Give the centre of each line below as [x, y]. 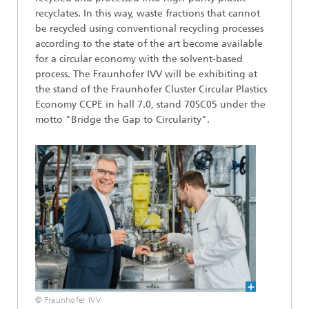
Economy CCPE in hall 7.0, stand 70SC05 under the [150, 104]
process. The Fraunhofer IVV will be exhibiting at [146, 74]
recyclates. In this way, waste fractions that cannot [148, 13]
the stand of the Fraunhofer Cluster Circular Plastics [151, 89]
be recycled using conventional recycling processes [149, 29]
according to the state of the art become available [149, 44]
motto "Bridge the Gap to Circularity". [122, 120]
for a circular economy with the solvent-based [139, 59]
